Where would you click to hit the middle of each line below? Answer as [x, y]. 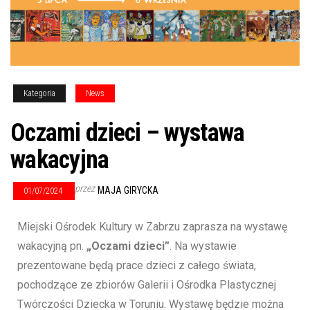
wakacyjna [60, 160]
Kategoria [39, 94]
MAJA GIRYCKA [128, 191]
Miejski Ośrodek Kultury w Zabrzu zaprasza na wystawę [152, 227]
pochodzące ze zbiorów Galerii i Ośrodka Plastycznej [147, 285]
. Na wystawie [203, 246]
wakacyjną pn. [52, 246]
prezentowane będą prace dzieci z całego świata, [137, 266]
